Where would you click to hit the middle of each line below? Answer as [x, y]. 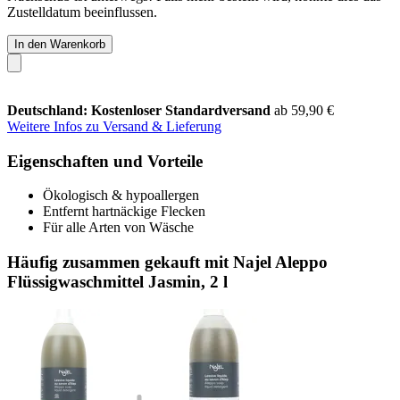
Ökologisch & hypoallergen [121, 196]
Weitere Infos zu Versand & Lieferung [114, 126]
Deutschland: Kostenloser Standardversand [141, 110]
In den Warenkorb [60, 44]
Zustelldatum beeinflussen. [82, 12]
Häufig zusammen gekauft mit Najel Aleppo [167, 262]
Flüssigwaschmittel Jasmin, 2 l [117, 281]
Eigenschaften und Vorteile [105, 161]
